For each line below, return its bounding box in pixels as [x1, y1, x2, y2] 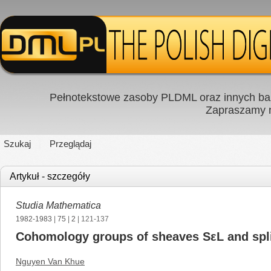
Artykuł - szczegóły [10, 171, 90, 181]
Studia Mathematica [16, 200, 101, 211]
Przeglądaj [50, 139, 91, 149]
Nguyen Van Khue [16, 256, 85, 266]
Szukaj [4, 139, 31, 149]
